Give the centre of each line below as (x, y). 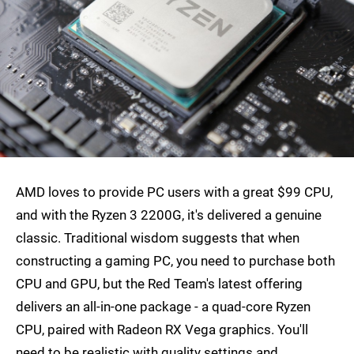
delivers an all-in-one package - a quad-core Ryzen (163, 307)
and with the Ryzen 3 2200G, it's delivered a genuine (169, 215)
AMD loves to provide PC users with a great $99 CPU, (174, 192)
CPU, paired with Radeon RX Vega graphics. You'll (162, 330)
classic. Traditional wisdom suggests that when (158, 238)
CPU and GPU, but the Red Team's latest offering (159, 284)
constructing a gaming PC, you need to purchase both (175, 261)
